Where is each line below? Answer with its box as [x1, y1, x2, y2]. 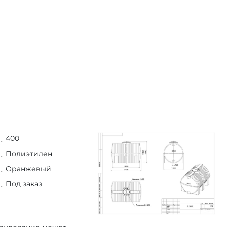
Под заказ [6, 179, 43, 188]
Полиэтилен [6, 149, 53, 158]
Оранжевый [6, 164, 52, 173]
